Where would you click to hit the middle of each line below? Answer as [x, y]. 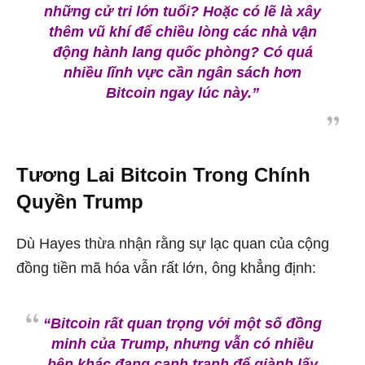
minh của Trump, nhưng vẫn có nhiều [182, 344]
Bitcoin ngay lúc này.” [182, 93]
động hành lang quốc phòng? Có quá [182, 53]
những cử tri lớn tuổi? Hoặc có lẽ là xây [182, 12]
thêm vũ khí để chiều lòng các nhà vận [182, 32]
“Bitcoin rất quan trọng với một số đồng [182, 324]
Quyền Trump [80, 202]
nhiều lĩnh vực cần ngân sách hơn [182, 73]
